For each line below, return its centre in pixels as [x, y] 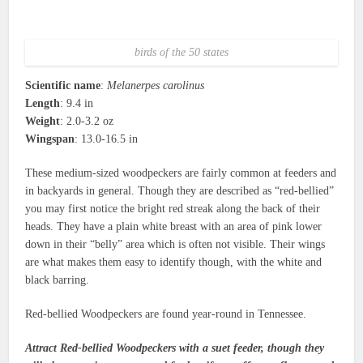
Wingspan [50, 139]
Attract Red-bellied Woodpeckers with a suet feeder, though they [175, 348]
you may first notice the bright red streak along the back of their [173, 208]
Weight [43, 121]
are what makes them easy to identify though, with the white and [174, 262]
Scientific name [63, 85]
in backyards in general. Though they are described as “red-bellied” [180, 190]
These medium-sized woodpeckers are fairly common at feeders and [181, 173]
